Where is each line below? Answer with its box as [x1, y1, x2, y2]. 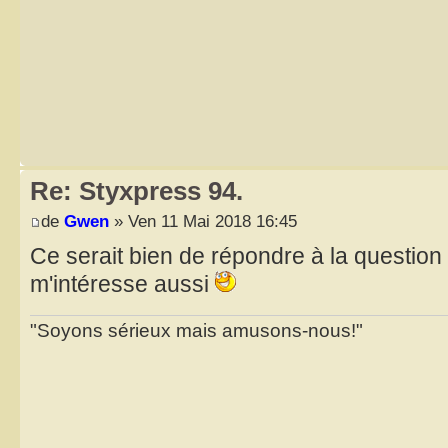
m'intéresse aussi [30, 270, 215, 297]
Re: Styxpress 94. [30, 176, 243, 206]
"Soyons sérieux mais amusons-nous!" [30, 320, 363, 342]
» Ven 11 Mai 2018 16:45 [109, 210, 297, 231]
